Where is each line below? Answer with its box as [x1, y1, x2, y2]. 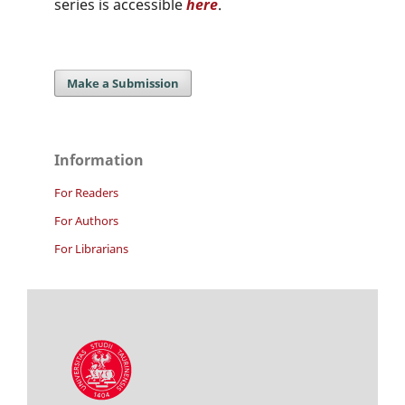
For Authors [54, 212, 118, 230]
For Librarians [54, 240, 128, 258]
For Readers [54, 184, 118, 202]
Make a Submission [67, 75, 180, 92]
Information [54, 150, 144, 171]
